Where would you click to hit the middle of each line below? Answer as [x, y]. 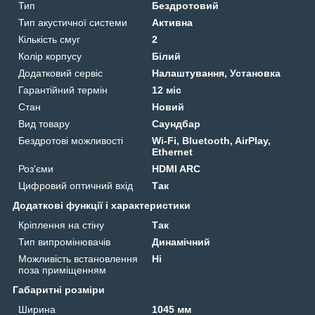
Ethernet [173, 152]
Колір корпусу [50, 56]
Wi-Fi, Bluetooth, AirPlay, [212, 140]
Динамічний [181, 242]
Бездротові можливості [71, 140]
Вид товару [44, 123]
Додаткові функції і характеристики [102, 205]
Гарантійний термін [63, 90]
